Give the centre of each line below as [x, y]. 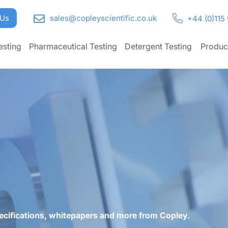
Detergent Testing [159, 46]
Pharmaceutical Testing [73, 46]
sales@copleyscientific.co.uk [103, 18]
